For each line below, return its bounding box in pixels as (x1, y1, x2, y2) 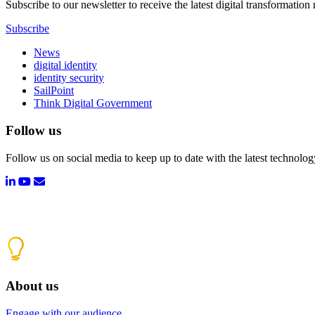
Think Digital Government (34, 97, 152, 110)
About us (6, 278, 58, 294)
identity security (34, 72, 104, 84)
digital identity (34, 59, 97, 72)
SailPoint (34, 84, 74, 97)
